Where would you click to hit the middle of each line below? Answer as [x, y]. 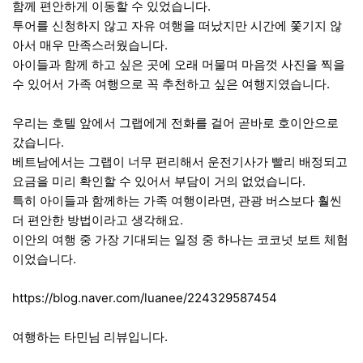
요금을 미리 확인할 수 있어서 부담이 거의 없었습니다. [159, 181]
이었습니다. [44, 258]
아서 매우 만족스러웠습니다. [90, 45]
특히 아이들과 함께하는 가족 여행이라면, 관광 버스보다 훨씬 [177, 200]
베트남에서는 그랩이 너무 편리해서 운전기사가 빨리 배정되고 [180, 161]
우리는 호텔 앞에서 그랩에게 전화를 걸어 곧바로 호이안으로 [175, 122]
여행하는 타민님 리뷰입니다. [90, 336]
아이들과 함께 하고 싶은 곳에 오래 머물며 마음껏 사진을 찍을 [179, 64]
